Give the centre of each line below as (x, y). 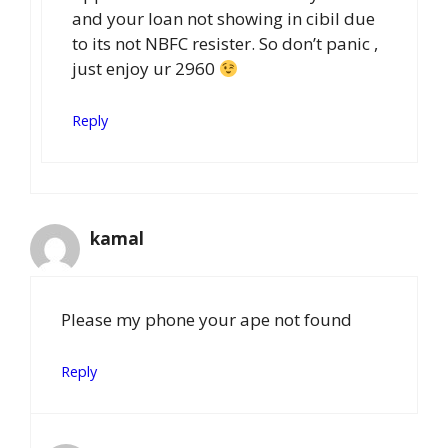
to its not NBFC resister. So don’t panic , (225, 44)
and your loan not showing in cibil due (223, 19)
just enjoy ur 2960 (145, 69)
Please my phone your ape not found (206, 320)
